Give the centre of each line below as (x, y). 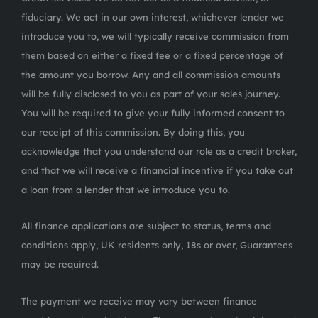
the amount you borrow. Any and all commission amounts (151, 74)
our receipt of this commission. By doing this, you (133, 132)
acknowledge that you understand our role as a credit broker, (159, 151)
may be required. (60, 264)
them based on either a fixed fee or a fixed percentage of (152, 55)
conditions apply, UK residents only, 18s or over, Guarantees (157, 245)
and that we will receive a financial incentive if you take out (157, 170)
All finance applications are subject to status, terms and (146, 225)
